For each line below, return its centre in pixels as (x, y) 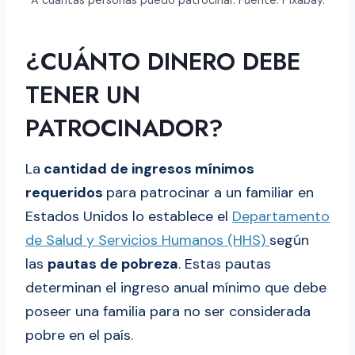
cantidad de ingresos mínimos (147, 169)
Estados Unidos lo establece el (129, 217)
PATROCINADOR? (124, 128)
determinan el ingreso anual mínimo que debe (176, 288)
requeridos (66, 193)
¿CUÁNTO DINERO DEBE (163, 62)
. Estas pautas (225, 264)
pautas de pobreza (113, 264)
